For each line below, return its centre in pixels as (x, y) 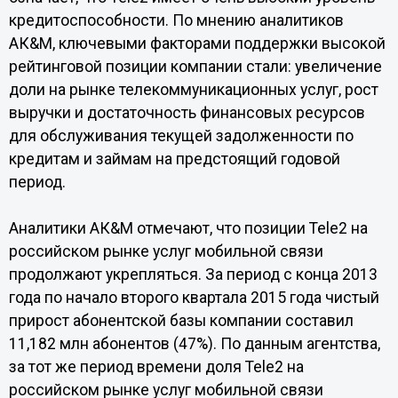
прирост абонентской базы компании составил (181, 321)
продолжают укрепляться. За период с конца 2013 (193, 275)
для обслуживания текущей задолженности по (181, 136)
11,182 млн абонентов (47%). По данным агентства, (194, 344)
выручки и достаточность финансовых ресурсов (187, 113)
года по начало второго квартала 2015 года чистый (194, 298)
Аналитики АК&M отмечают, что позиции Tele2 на (188, 228)
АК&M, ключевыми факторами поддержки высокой (197, 44)
